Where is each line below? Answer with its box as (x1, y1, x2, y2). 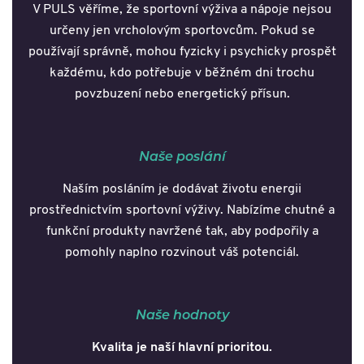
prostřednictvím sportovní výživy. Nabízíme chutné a (29, 203, 335, 217)
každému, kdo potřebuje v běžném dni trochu (50, 66, 314, 80)
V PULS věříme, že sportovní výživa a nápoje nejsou (32, 2, 331, 16)
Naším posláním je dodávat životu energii (63, 182, 301, 196)
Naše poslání (138, 146, 226, 164)
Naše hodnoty (135, 305, 229, 323)
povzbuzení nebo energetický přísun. (74, 87, 290, 101)
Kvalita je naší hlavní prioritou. (92, 340, 272, 354)
